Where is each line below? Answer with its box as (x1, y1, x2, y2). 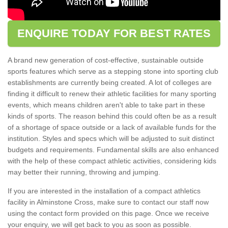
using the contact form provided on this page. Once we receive (8, 209, 209, 217)
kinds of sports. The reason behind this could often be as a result (8, 111, 216, 120)
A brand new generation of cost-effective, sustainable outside (8, 55, 204, 64)
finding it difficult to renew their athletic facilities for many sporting (8, 89, 216, 98)
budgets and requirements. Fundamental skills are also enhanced (8, 145, 219, 154)
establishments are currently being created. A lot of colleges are (8, 78, 212, 87)
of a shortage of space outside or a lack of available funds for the (8, 123, 216, 131)
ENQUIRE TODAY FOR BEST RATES (17, 26, 211, 40)
